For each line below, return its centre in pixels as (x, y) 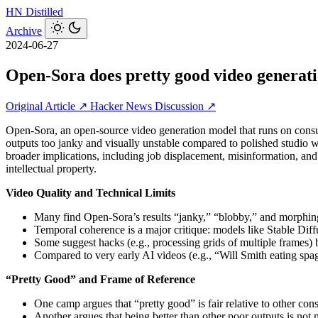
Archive (24, 31)
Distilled (44, 12)
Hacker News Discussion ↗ (153, 106)
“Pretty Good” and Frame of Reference (100, 279)
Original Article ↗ (48, 106)
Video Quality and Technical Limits (91, 192)
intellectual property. (51, 168)
